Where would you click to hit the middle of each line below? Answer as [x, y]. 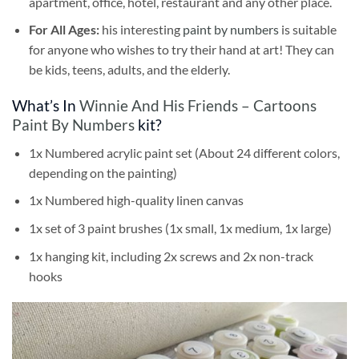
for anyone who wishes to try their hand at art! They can [181, 50]
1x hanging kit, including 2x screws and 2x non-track [171, 256]
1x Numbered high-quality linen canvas [136, 200]
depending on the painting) [103, 172]
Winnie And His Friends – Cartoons [198, 106]
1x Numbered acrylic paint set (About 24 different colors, [184, 152]
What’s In [46, 106]
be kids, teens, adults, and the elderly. [129, 70]
